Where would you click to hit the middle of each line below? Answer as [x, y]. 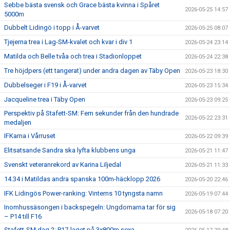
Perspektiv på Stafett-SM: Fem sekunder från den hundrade [91, 113]
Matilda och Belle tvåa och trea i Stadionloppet [73, 56]
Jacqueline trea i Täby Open [45, 99]
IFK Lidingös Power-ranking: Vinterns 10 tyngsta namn [83, 193]
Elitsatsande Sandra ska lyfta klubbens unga [70, 150]
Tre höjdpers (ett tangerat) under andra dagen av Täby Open [92, 71]
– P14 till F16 [23, 216]
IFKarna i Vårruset [30, 136]
